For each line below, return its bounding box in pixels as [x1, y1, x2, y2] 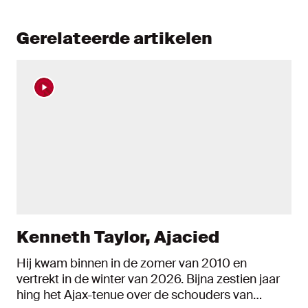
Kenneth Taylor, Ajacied [16, 226, 219, 247]
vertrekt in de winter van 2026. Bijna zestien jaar [16, 271, 280, 287]
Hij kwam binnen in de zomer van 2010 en [16, 255, 247, 272]
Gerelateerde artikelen [16, 27, 212, 49]
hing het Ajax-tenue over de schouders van [16, 287, 253, 303]
